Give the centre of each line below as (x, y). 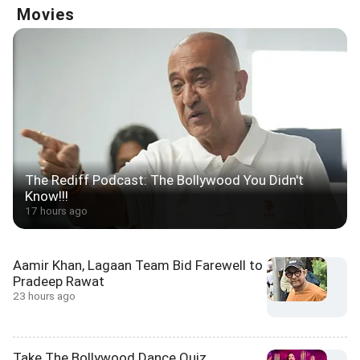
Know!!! (47, 196)
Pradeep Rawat (59, 282)
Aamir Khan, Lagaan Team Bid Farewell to (138, 266)
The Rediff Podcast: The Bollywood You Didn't (164, 180)
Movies (46, 15)
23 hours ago (44, 296)
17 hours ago (56, 211)
